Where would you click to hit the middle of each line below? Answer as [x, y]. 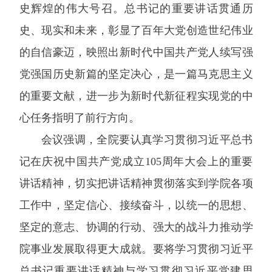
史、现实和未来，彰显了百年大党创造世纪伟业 [136, 30]
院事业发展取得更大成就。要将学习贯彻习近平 [136, 249]
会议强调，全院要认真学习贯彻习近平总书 [147, 140]
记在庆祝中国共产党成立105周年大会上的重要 [136, 161]
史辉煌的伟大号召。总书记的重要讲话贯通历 [136, 8]
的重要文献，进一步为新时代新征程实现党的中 [136, 96]
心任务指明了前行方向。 [79, 118]
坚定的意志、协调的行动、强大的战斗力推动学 [136, 227]
